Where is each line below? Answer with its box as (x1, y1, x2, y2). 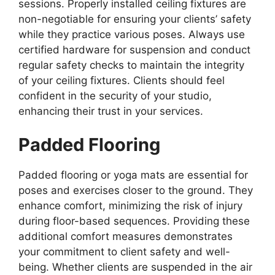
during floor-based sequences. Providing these (18, 215, 250, 228)
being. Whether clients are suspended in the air (18, 261, 252, 274)
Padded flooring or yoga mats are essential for (18, 169, 248, 182)
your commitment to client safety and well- (18, 246, 230, 258)
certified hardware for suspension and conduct (18, 43, 250, 56)
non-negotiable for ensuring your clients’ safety (18, 12, 251, 25)
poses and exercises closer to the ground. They (18, 184, 253, 197)
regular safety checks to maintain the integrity (18, 58, 244, 71)
